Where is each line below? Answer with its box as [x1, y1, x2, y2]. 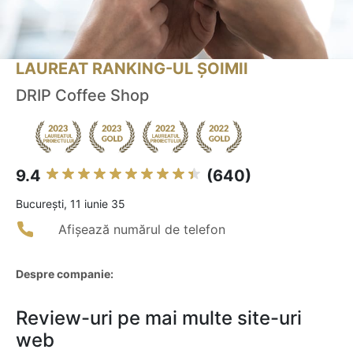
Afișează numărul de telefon [58, 221, 225, 238]
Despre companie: [16, 267, 113, 281]
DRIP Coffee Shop [16, 86, 149, 106]
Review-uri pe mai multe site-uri [16, 307, 302, 330]
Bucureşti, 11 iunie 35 [16, 197, 125, 211]
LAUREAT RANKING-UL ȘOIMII [16, 59, 248, 79]
